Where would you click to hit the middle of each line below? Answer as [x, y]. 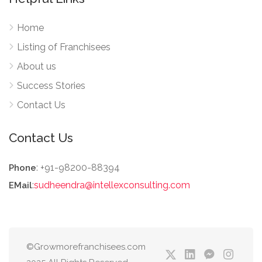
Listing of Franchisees [64, 47]
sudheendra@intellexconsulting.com [112, 185]
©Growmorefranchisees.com [86, 247]
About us [37, 66]
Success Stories [51, 86]
